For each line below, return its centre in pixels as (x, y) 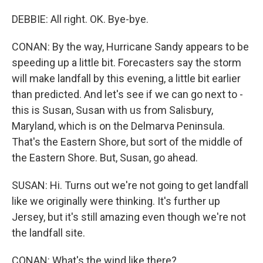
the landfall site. (48, 233)
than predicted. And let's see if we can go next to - (127, 94)
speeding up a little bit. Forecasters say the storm (127, 63)
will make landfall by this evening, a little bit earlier (126, 78)
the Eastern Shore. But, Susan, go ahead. (105, 158)
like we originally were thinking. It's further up (116, 201)
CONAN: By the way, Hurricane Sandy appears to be (130, 47)
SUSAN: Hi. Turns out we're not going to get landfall (130, 185)
